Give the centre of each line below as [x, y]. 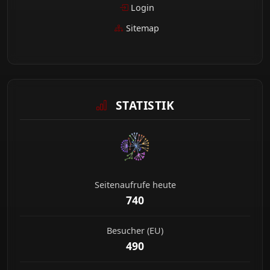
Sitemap [142, 28]
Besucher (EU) [135, 230]
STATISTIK [143, 105]
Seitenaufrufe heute [135, 184]
